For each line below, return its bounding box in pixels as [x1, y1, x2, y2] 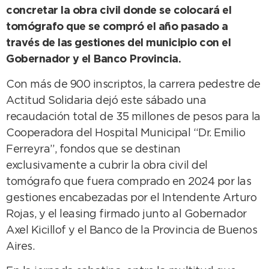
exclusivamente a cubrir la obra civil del [6, 160, 208, 171]
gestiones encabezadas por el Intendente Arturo [6, 193, 256, 203]
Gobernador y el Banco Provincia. [6, 55, 181, 65]
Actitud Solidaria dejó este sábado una [6, 95, 206, 106]
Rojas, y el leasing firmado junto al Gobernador [6, 209, 247, 219]
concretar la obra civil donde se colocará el [6, 6, 231, 16]
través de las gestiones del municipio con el [6, 38, 231, 49]
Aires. [6, 241, 34, 252]
